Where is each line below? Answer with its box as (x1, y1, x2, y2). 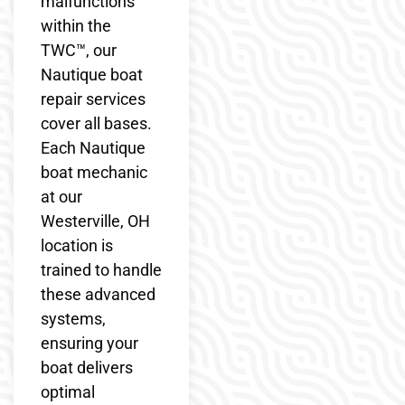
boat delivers (41, 357, 133, 377)
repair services (41, 89, 146, 108)
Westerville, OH (41, 211, 150, 231)
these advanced (41, 284, 155, 304)
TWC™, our (41, 40, 117, 60)
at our (41, 186, 82, 206)
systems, (41, 308, 106, 328)
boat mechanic (41, 162, 147, 182)
